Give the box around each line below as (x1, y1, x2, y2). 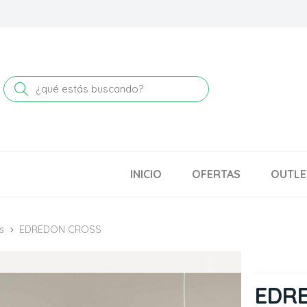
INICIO (130, 167, 162, 181)
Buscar (27, 79, 72, 97)
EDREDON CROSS (19, 223, 101, 236)
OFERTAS (192, 167, 241, 181)
